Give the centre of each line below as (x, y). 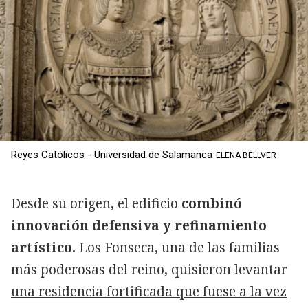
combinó (210, 204)
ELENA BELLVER (246, 156)
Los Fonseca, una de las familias (178, 248)
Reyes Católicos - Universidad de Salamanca (112, 155)
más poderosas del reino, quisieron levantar (149, 270)
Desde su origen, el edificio (95, 204)
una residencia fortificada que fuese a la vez (149, 292)
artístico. (43, 248)
